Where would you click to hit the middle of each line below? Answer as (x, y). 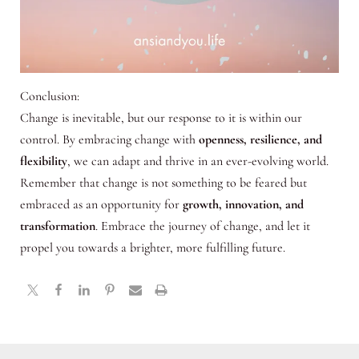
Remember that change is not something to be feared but (163, 183)
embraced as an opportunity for (99, 205)
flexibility (43, 161)
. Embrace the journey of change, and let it (202, 226)
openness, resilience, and (258, 140)
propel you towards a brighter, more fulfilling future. (152, 248)
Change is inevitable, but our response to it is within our (161, 118)
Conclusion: (49, 97)
